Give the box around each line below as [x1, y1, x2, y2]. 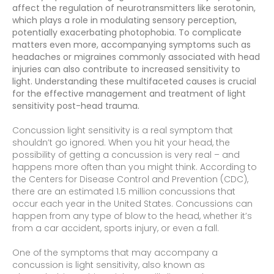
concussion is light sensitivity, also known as [12, 259, 205, 272]
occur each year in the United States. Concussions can [12, 198, 253, 210]
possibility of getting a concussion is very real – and [12, 149, 240, 161]
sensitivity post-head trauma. [12, 100, 139, 113]
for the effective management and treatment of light [12, 87, 246, 100]
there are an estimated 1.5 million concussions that [12, 185, 235, 198]
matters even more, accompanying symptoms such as [12, 39, 251, 51]
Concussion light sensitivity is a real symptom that [12, 124, 233, 137]
